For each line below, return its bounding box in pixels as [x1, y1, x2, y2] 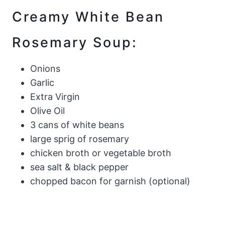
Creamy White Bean [12, 8, 164, 25]
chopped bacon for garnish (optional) [30, 176, 190, 187]
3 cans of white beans [30, 120, 124, 131]
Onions [30, 63, 60, 74]
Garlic [30, 77, 54, 88]
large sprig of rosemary [30, 134, 129, 145]
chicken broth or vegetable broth [30, 148, 171, 159]
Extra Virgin [30, 91, 80, 102]
